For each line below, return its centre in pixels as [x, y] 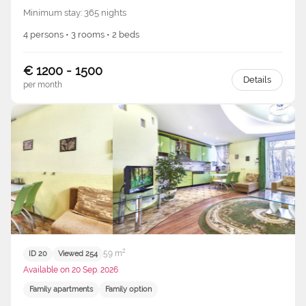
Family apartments [61, 290]
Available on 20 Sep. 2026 [71, 269]
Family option [128, 290]
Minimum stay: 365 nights [75, 12]
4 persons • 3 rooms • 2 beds [81, 34]
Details [257, 79]
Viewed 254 [78, 254]
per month [43, 84]
